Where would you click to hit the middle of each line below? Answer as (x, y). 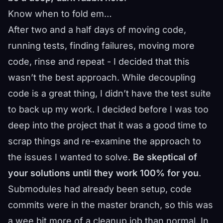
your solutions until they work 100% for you (103, 173)
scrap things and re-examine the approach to (105, 141)
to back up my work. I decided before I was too (108, 109)
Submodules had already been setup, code (100, 189)
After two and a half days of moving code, (97, 30)
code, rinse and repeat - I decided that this (99, 61)
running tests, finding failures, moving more (101, 46)
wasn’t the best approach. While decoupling (102, 77)
